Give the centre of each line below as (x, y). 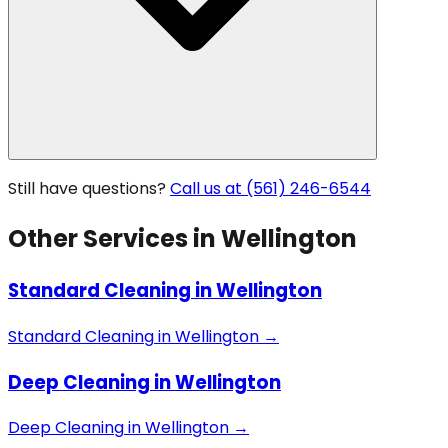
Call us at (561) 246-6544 (270, 189)
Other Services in (114, 239)
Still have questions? (87, 189)
